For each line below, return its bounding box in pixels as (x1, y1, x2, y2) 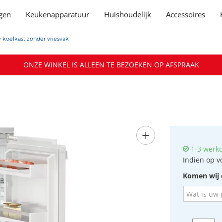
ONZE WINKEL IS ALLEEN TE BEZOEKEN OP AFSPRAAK (23, 60, 199, 69)
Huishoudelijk (104, 9, 152, 20)
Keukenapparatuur (26, 9, 90, 20)
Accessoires (166, 9, 206, 20)
